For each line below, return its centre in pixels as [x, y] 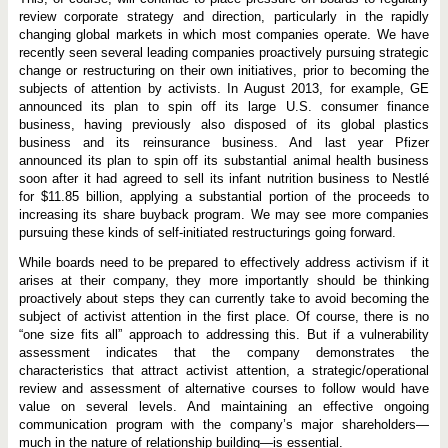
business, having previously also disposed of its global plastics [224, 124]
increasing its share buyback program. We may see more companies [224, 214]
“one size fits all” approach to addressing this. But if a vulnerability [224, 334]
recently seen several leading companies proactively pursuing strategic [224, 52]
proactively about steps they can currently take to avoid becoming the [224, 298]
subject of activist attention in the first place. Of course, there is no [224, 316]
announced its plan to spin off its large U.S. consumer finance [224, 106]
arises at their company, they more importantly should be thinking [224, 280]
